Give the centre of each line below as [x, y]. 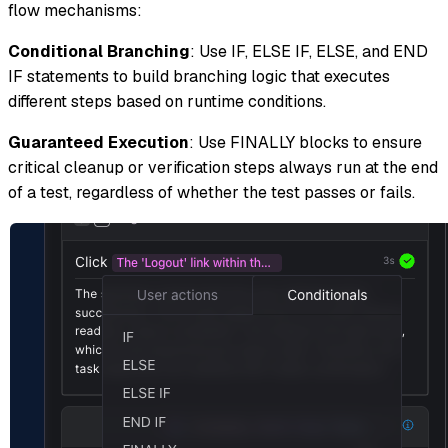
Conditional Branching [99, 52]
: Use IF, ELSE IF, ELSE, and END [309, 52]
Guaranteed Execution [98, 143]
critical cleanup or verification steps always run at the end [223, 168]
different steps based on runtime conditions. [167, 102]
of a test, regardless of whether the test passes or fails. [211, 193]
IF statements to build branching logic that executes [199, 77]
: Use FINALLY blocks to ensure [305, 143]
